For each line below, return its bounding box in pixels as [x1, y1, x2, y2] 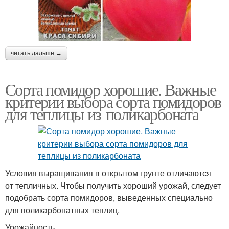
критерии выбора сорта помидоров [5, 90, 221, 113]
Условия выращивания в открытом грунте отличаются [5, 167, 211, 179]
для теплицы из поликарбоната [5, 103, 199, 125]
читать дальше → [11, 50, 62, 57]
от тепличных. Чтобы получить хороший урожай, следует [5, 179, 221, 192]
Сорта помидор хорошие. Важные [5, 78, 216, 101]
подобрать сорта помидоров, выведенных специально [5, 192, 213, 204]
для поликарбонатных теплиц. [5, 204, 120, 216]
